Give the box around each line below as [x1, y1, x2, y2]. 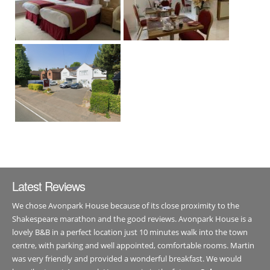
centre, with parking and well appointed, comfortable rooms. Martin [12, 240, 254, 251]
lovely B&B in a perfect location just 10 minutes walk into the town [12, 227, 248, 237]
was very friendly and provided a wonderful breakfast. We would [12, 253, 242, 264]
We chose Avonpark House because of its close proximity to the [12, 200, 239, 211]
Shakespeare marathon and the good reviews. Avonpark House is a [12, 213, 252, 224]
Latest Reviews [12, 177, 85, 195]
